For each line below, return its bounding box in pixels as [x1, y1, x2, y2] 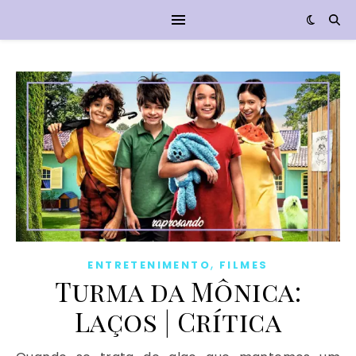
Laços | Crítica [74, 303, 282, 339]
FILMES [219, 257, 269, 273]
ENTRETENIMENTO [87, 257, 211, 273]
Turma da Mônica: [55, 273, 301, 308]
